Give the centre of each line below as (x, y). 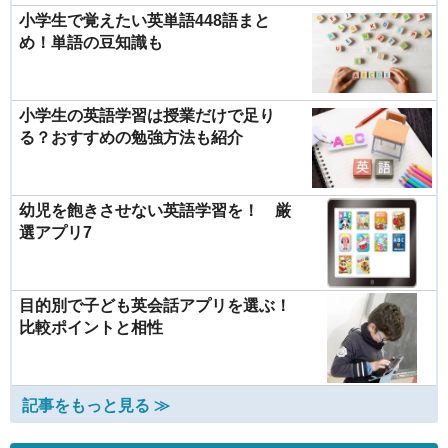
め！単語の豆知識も (91, 42)
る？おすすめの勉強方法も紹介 (131, 137)
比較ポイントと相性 (91, 327)
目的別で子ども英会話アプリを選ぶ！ (155, 305)
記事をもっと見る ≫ (96, 405)
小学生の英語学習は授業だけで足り (147, 115)
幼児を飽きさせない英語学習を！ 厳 (155, 210)
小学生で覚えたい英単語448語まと (144, 20)
